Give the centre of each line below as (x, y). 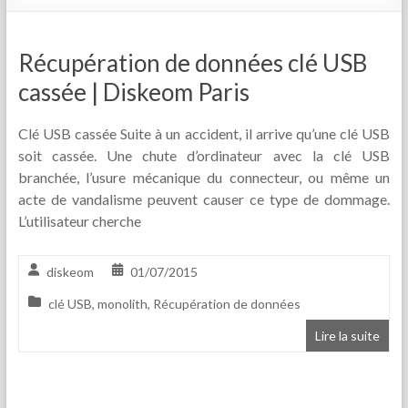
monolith (122, 304)
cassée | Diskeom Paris (133, 92)
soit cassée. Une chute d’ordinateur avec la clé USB (204, 156)
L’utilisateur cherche (79, 221)
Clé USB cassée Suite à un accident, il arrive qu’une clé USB (204, 134)
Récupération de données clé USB (192, 63)
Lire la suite (348, 336)
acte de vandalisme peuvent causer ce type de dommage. (204, 199)
